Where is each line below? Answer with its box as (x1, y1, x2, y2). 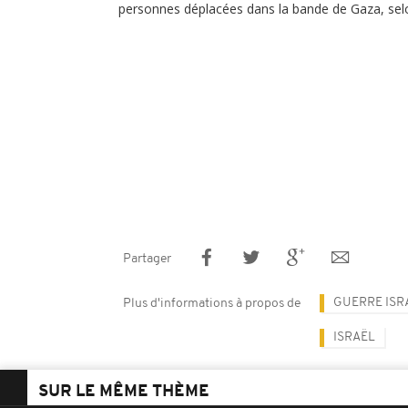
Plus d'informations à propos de (123, 297, 301, 311)
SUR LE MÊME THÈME (38, 383, 209, 401)
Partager (123, 252, 171, 266)
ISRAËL (333, 331, 375, 344)
